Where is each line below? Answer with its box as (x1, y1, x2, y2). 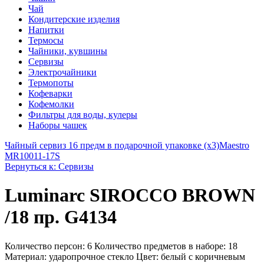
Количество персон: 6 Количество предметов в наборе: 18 (5, 240, 237, 251)
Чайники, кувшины (28, 46, 107, 56)
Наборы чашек (28, 120, 87, 130)
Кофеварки (28, 88, 72, 98)
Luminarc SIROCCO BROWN (5, 184, 255, 206)
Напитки (28, 25, 64, 35)
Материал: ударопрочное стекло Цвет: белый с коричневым (5, 251, 245, 262)
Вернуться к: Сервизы (5, 161, 94, 171)
